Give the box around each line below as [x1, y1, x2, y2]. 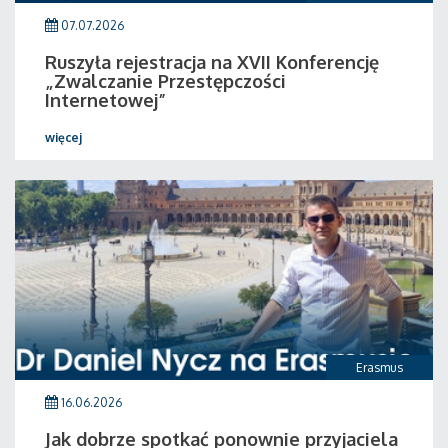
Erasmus [356, 360, 403, 375]
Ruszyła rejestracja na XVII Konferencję [45, 51, 379, 73]
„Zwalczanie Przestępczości [45, 70, 286, 92]
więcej [45, 130, 82, 145]
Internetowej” [45, 89, 166, 111]
